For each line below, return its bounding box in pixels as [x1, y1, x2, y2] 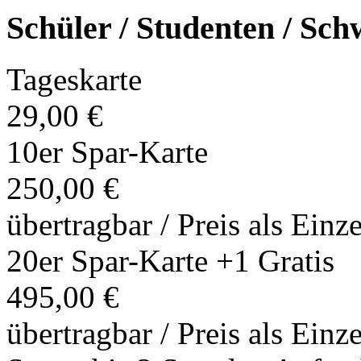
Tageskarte [6, 62, 142, 98]
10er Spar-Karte [6, 135, 208, 170]
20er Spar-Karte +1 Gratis [6, 243, 334, 279]
